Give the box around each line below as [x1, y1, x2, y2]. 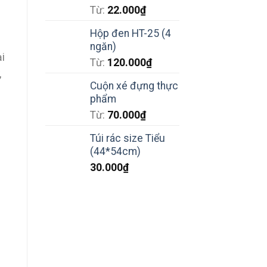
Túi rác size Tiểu [90, 132, 165, 145]
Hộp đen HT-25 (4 [90, 27, 171, 40]
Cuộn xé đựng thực [90, 80, 178, 92]
